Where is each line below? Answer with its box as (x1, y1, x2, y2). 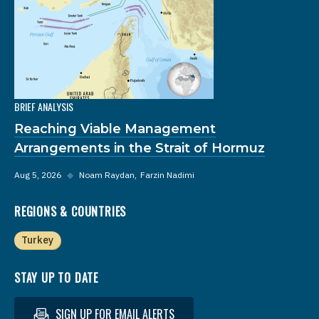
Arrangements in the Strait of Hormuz (14, 140, 265, 156)
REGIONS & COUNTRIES (14, 202, 127, 220)
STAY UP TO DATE (14, 268, 98, 286)
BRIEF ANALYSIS (14, 98, 73, 114)
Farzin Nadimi (140, 169, 194, 180)
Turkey (21, 233, 53, 246)
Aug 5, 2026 (14, 169, 61, 180)
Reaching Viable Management (14, 120, 216, 137)
